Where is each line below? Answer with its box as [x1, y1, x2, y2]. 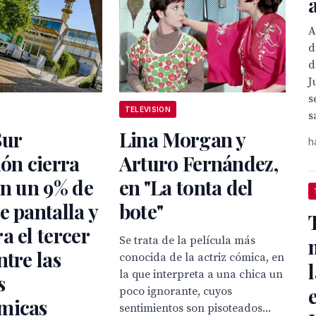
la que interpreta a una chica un [119, 267, 283, 282]
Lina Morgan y [119, 126, 245, 153]
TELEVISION [124, 105, 171, 114]
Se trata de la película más [119, 233, 255, 248]
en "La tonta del [119, 174, 253, 201]
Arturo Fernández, [119, 150, 278, 177]
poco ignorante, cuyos [119, 284, 232, 299]
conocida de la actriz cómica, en [119, 250, 284, 265]
